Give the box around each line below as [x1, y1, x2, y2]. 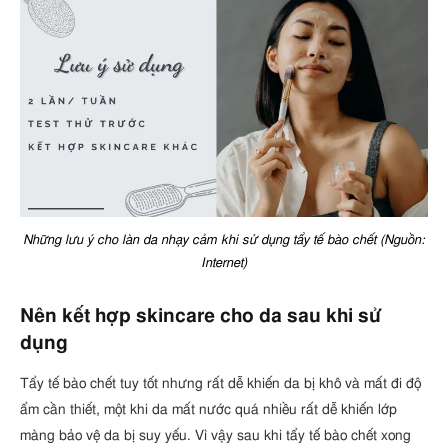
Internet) [201, 256, 247, 270]
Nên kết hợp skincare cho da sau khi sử [20, 307, 382, 327]
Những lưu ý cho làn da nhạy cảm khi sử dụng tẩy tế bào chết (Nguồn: [23, 233, 425, 247]
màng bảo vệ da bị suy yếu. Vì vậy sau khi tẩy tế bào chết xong [20, 428, 411, 444]
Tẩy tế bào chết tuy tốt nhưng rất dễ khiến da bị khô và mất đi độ [20, 376, 421, 392]
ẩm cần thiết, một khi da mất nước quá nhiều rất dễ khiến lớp [20, 402, 397, 418]
